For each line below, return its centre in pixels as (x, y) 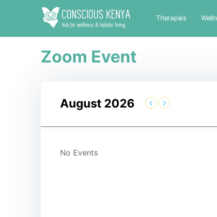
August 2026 (97, 103)
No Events (79, 153)
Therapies (171, 18)
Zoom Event (89, 56)
